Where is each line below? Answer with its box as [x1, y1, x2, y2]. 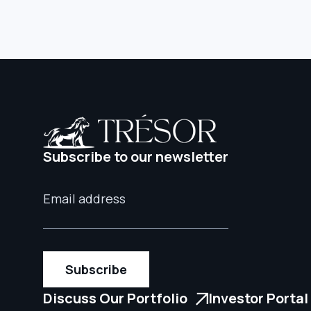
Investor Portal [208, 288, 308, 308]
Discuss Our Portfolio [43, 288, 187, 308]
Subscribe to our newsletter [43, 146, 228, 166]
